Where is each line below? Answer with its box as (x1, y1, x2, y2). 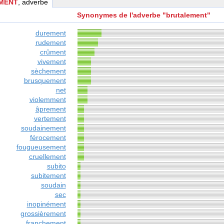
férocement (29, 133, 66, 142)
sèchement (30, 67, 66, 75)
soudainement (20, 124, 66, 132)
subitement (30, 171, 66, 180)
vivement (37, 57, 66, 66)
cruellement (28, 152, 66, 161)
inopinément (26, 200, 66, 208)
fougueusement (16, 143, 66, 151)
